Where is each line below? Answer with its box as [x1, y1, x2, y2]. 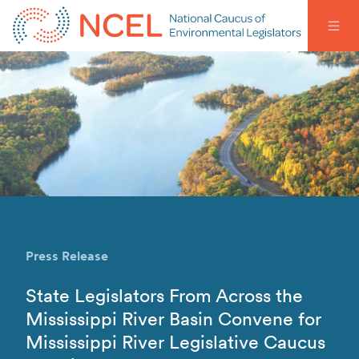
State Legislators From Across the [26, 284, 303, 307]
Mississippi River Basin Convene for [26, 308, 321, 330]
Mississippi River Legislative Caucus [26, 331, 325, 353]
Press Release [26, 248, 108, 264]
